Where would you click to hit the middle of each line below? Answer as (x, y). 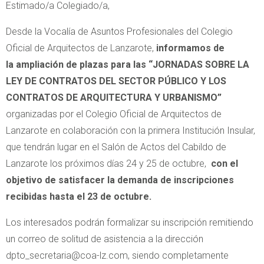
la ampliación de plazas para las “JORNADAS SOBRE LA (128, 65)
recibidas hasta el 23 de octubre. (79, 197)
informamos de (190, 48)
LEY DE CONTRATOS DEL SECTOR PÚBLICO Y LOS (116, 81)
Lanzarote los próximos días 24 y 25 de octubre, (108, 164)
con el (225, 164)
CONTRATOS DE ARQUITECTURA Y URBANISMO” (114, 98)
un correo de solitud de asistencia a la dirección (105, 239)
